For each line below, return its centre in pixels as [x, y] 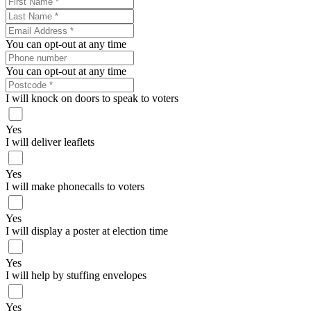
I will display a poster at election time [87, 230]
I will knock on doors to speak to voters [92, 98]
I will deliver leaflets [50, 142]
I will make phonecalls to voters [75, 187]
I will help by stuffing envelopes [76, 275]
